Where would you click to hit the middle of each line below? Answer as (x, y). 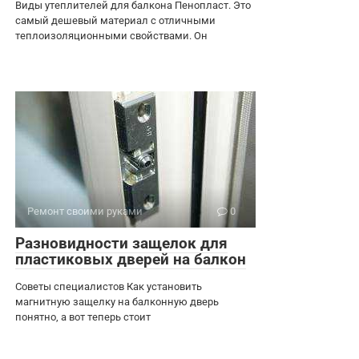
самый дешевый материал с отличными (115, 20)
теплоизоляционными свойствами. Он (111, 36)
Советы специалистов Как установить (109, 286)
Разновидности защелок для (121, 243)
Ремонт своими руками (85, 211)
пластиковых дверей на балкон (131, 259)
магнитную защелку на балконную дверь (117, 302)
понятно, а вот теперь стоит (83, 317)
